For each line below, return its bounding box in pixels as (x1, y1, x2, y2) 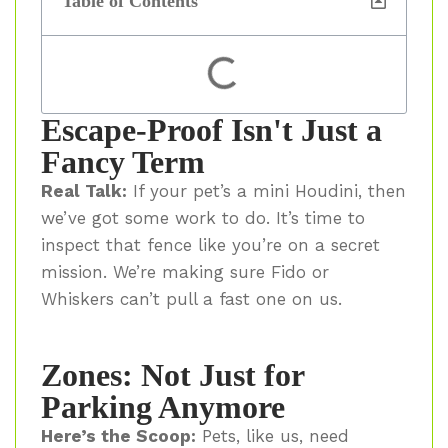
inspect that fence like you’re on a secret (41, 235, 380, 256)
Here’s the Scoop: (41, 425, 196, 446)
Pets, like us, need (196, 425, 349, 446)
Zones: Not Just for (41, 356, 304, 393)
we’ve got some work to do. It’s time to (41, 208, 365, 229)
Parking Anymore (41, 388, 285, 425)
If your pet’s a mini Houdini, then (127, 181, 406, 202)
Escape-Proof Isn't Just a (41, 112, 382, 149)
